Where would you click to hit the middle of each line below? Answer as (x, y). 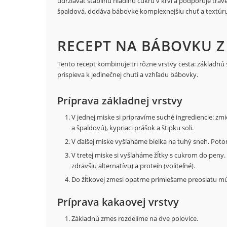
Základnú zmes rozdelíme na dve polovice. (135, 219)
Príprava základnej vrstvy (120, 101)
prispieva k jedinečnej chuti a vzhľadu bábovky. (128, 75)
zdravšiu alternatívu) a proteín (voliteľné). (133, 166)
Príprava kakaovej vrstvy (118, 202)
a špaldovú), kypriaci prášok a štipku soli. (133, 128)
